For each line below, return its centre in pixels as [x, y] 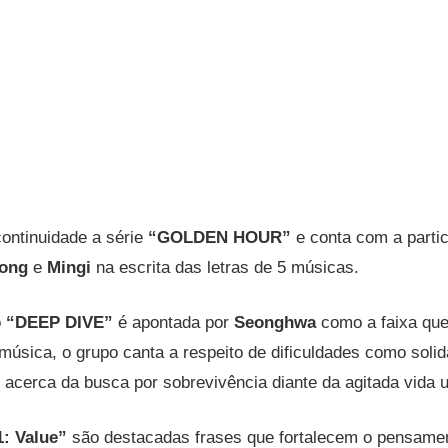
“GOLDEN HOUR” [220, 238]
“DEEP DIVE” [60, 323]
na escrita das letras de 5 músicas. [225, 268]
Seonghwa [275, 323]
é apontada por [174, 323]
